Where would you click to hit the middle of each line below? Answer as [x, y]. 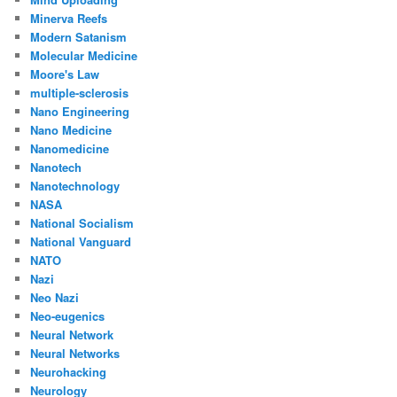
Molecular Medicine [84, 55]
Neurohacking [69, 371]
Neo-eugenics [68, 315]
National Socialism [82, 222]
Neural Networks [75, 353]
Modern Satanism [79, 36]
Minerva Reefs [69, 18]
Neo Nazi [55, 297]
